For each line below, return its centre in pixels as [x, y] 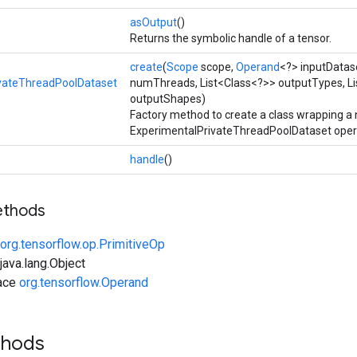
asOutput [153, 22]
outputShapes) [168, 99]
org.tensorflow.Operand [84, 282]
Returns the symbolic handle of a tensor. [231, 38]
